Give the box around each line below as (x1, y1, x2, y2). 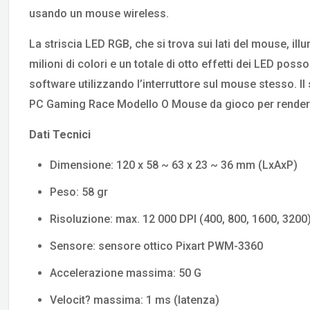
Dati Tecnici (29, 128, 91, 142)
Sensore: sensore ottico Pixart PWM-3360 (50, 239, 264, 253)
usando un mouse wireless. (29, 7, 170, 21)
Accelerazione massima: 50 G (50, 266, 202, 280)
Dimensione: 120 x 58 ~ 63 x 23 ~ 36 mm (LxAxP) (50, 158, 298, 172)
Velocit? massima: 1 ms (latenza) (50, 293, 220, 307)
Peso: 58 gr (50, 185, 109, 199)
